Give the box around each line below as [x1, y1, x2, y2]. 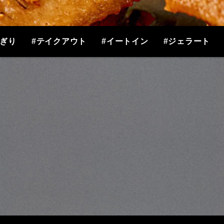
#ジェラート [163, 37, 210, 45]
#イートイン [101, 37, 148, 45]
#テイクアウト [31, 37, 87, 45]
